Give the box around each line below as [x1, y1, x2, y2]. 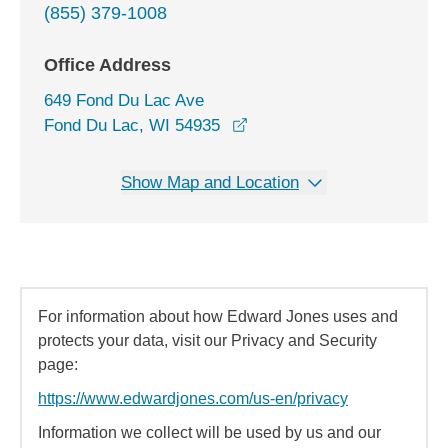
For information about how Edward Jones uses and [38, 308, 398, 325]
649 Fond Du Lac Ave [44, 91, 204, 110]
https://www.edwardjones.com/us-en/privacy [38, 390, 348, 407]
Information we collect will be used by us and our [38, 424, 381, 441]
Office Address [44, 55, 171, 75]
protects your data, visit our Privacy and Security [38, 332, 377, 349]
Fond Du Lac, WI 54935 [44, 116, 220, 135]
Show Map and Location [121, 173, 299, 192]
